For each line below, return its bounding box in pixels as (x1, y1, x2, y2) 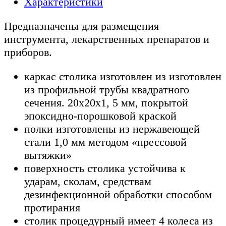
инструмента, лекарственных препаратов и (4, 32, 209, 45)
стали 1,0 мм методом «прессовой (24, 136, 187, 149)
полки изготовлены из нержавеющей (24, 123, 200, 136)
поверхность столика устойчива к (24, 162, 186, 175)
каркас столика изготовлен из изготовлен (24, 70, 221, 83)
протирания (24, 201, 80, 214)
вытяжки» (24, 149, 72, 162)
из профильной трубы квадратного (24, 83, 189, 96)
